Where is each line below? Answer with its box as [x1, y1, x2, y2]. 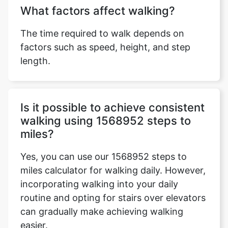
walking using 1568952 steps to [20, 114, 191, 127]
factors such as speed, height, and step [20, 42, 190, 52]
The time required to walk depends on [20, 28, 184, 39]
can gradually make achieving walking [20, 206, 183, 217]
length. [20, 55, 50, 66]
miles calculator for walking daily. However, [20, 165, 206, 176]
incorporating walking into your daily [20, 179, 178, 189]
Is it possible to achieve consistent [20, 101, 205, 114]
